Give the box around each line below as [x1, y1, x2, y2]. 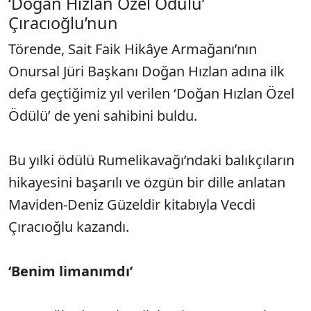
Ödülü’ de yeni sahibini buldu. [8, 106, 197, 125]
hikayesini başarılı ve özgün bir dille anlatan [8, 172, 285, 192]
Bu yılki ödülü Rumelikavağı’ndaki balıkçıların [8, 150, 294, 169]
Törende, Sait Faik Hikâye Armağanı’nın [8, 39, 257, 58]
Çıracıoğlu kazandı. [8, 217, 129, 236]
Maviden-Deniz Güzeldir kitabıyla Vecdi [8, 194, 255, 214]
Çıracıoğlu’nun [8, 11, 118, 34]
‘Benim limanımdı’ [8, 261, 133, 280]
